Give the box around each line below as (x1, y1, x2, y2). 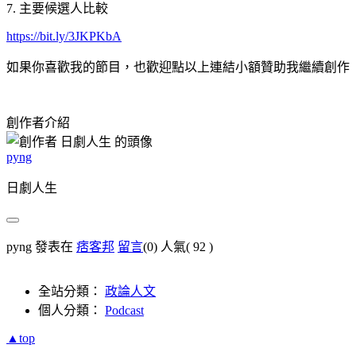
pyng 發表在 (6, 239, 76, 253)
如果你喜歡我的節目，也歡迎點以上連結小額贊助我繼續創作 (6, 60, 350, 74)
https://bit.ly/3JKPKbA (6, 29, 122, 43)
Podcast (105, 303, 144, 317)
